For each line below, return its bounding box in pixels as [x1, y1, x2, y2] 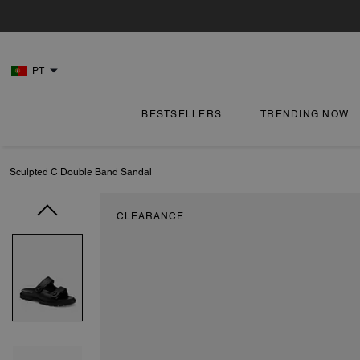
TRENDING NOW [260, 108, 350, 120]
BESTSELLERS [141, 108, 223, 120]
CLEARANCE [117, 211, 184, 222]
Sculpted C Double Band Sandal [10, 166, 152, 178]
